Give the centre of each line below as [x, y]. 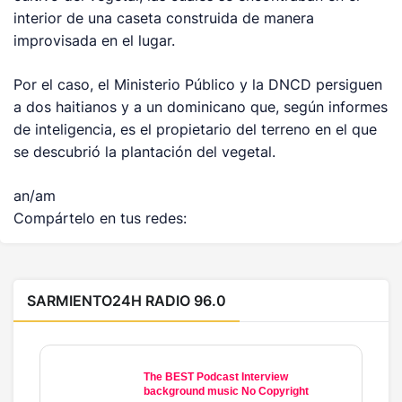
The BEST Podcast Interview [216, 377]
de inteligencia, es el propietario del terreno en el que [196, 130]
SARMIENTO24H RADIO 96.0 [127, 301]
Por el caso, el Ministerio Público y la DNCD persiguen [198, 85]
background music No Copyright [226, 392]
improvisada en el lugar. [95, 41]
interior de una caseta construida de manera [164, 18]
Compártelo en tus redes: [100, 218]
